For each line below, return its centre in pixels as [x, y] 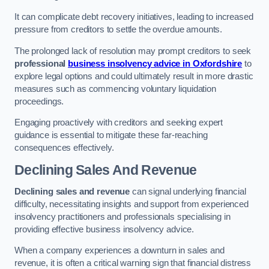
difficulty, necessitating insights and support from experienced [131, 204]
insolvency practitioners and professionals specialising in [122, 216]
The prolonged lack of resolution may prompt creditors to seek [133, 51]
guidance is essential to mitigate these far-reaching [111, 135]
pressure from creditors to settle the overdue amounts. [119, 30]
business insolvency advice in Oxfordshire [155, 63]
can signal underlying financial [188, 191]
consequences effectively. [64, 148]
